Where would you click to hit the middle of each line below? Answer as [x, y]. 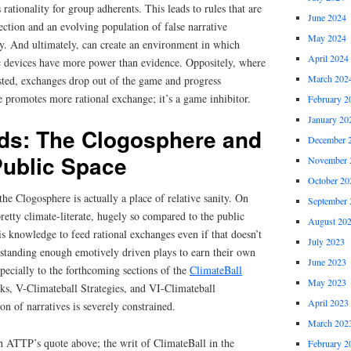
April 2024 [328, 58]
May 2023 [327, 282]
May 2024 [327, 38]
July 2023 [326, 242]
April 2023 [328, 303]
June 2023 [327, 262]
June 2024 [327, 18]
